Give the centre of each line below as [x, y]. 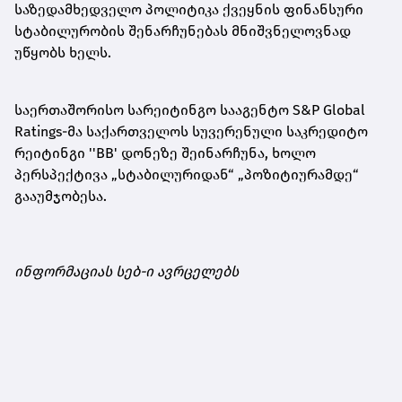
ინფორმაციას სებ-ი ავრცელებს [127, 271]
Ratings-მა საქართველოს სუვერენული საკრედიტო [191, 131]
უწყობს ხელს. [63, 52]
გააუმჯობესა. [61, 196]
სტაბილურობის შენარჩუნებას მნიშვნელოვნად [183, 31]
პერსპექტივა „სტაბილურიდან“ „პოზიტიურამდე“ [187, 174]
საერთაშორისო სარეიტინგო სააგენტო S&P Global [190, 109]
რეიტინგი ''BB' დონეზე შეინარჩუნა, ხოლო [165, 153]
